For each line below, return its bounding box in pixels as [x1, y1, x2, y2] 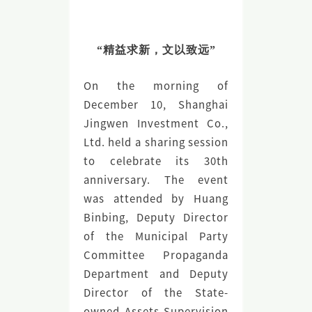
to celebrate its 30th [83, 153, 229, 169]
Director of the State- [83, 285, 229, 300]
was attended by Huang [83, 191, 229, 206]
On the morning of [83, 78, 229, 93]
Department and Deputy [83, 266, 229, 281]
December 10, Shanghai [83, 97, 229, 112]
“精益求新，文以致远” [96, 44, 216, 56]
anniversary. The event [83, 172, 229, 187]
